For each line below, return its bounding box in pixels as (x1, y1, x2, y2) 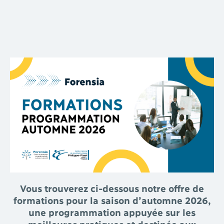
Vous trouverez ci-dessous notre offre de (20, 181, 204, 193)
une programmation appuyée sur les (28, 205, 195, 217)
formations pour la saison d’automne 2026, (13, 193, 211, 205)
